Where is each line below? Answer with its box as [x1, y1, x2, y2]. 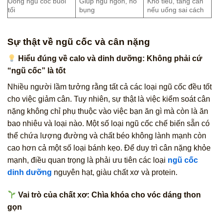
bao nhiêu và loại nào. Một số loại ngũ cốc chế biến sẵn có [7, 119, 210, 128]
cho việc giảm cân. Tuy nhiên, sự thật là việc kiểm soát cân [7, 95, 210, 104]
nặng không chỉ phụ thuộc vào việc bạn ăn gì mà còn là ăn [7, 107, 208, 116]
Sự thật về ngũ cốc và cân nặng [7, 36, 150, 47]
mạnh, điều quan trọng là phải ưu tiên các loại [7, 156, 168, 165]
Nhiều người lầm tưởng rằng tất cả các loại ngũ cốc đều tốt [7, 83, 212, 91]
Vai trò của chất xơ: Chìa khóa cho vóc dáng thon [16, 191, 201, 199]
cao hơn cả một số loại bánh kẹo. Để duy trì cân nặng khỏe [7, 144, 211, 153]
